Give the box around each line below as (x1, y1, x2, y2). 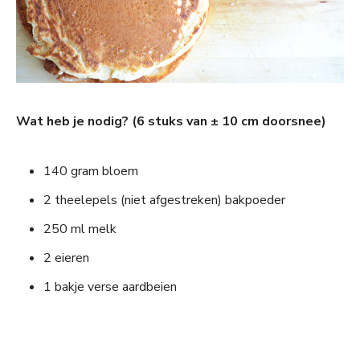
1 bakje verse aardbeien (43, 278, 177, 297)
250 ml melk (43, 220, 117, 239)
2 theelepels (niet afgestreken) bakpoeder (43, 191, 285, 210)
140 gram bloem (43, 162, 138, 181)
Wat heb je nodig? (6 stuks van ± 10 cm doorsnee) (16, 112, 326, 131)
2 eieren (43, 249, 89, 268)
